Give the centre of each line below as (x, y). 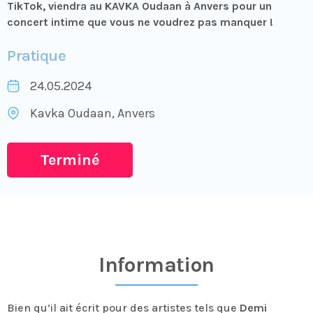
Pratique (37, 55)
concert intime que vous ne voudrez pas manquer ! (140, 22)
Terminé (70, 160)
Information (156, 264)
